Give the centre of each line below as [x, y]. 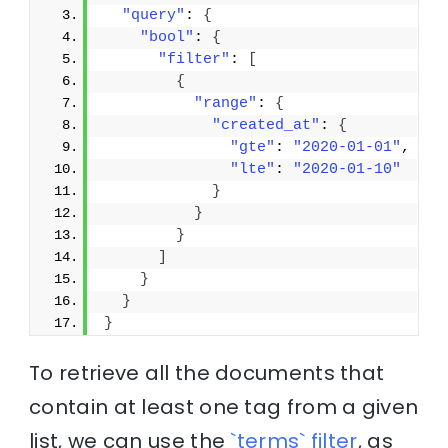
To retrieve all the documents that [207, 372]
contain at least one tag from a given [224, 406]
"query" [154, 15]
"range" [226, 103]
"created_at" [266, 125]
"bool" [167, 37]
